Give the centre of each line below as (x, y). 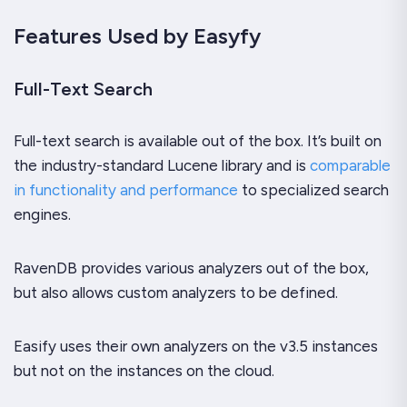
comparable (350, 165)
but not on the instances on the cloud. (144, 370)
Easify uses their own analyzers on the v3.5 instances (196, 346)
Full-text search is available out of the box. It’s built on (198, 140)
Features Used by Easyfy (137, 35)
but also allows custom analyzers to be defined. (176, 292)
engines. (42, 214)
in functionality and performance (126, 189)
